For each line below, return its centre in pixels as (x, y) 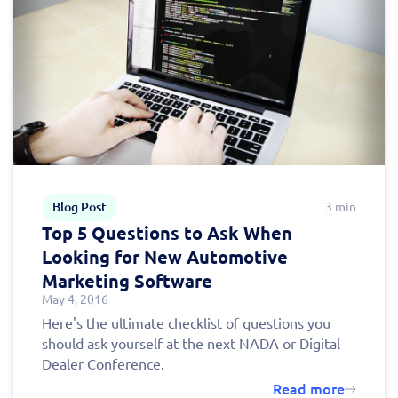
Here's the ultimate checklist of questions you (186, 323)
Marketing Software (127, 281)
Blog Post (80, 207)
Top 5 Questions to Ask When (167, 233)
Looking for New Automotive (165, 257)
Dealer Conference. (103, 364)
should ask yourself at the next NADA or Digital (191, 343)
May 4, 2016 (75, 299)
